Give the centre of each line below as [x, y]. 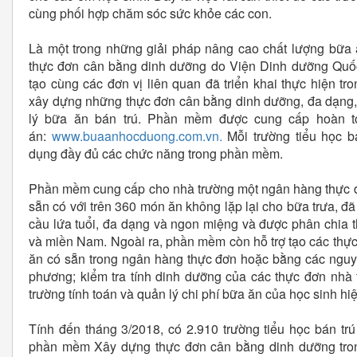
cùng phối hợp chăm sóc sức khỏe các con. [150, 14]
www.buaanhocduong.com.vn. [139, 136]
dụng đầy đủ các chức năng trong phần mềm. [156, 154]
